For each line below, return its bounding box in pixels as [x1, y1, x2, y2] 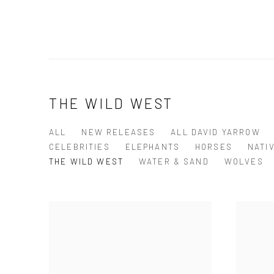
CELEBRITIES [49, 141, 110, 152]
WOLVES [224, 156, 264, 166]
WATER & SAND [138, 156, 209, 166]
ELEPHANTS [125, 141, 180, 152]
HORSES [195, 141, 232, 152]
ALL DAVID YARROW [171, 127, 261, 137]
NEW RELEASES [81, 127, 156, 137]
